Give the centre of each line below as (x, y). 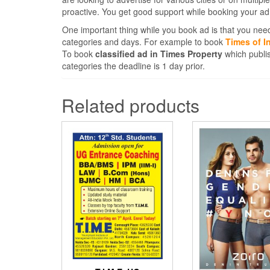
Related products (130, 105)
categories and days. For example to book (144, 42)
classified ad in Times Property (159, 54)
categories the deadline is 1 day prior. (133, 66)
